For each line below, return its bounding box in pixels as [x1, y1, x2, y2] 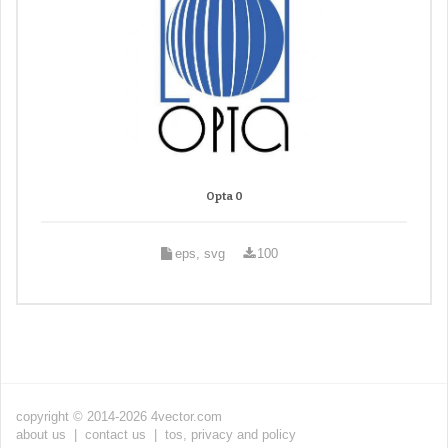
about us [16, 427, 66, 442]
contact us [85, 427, 146, 442]
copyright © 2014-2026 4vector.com [16, 409, 222, 424]
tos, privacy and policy [165, 427, 296, 442]
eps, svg [174, 246, 225, 261]
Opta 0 [205, 189, 243, 203]
